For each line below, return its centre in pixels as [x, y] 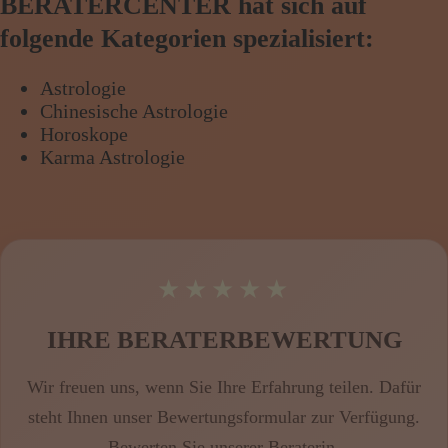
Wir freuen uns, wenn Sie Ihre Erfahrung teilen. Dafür [224, 386]
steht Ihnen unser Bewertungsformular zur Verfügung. [224, 416]
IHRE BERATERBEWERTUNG [224, 339]
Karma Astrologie [112, 156]
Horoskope [84, 133]
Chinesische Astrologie [134, 110]
